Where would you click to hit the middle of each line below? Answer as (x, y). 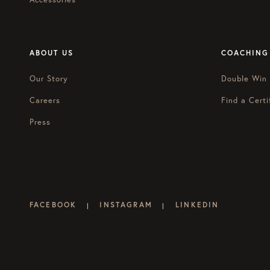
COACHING (245, 53)
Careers (45, 101)
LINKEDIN (197, 205)
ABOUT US (52, 53)
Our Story (49, 79)
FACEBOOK (53, 205)
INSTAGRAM (126, 205)
